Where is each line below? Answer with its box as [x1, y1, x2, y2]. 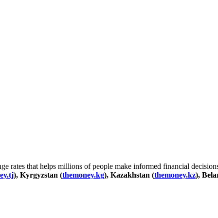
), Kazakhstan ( [104, 171, 154, 180]
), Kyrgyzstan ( [14, 171, 62, 180]
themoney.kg [62, 171, 104, 180]
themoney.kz [154, 171, 196, 180]
